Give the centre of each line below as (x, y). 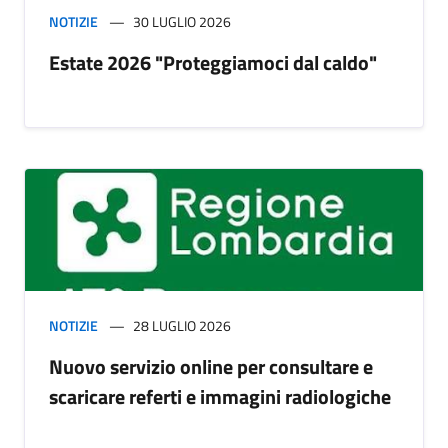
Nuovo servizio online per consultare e (211, 366)
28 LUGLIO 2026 (182, 325)
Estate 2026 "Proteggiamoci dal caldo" (213, 62)
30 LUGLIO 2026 (182, 21)
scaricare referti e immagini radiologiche (220, 396)
